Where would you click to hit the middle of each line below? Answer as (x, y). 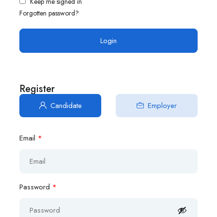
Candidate (66, 105)
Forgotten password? (49, 13)
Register (37, 89)
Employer (162, 105)
